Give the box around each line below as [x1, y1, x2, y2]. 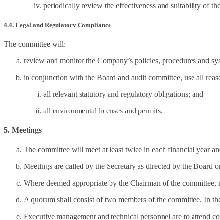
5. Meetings [4, 126, 42, 135]
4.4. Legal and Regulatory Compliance [4, 21, 111, 28]
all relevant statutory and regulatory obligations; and [43, 90, 203, 99]
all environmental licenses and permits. [43, 107, 163, 115]
